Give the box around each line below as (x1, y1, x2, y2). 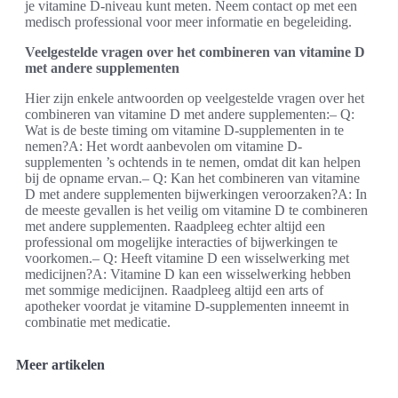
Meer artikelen (16, 357, 105, 373)
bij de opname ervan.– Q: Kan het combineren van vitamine (25, 171, 360, 187)
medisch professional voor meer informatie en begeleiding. (25, 14, 352, 30)
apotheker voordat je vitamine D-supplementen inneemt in (25, 298, 349, 314)
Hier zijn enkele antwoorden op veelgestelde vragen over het (25, 91, 364, 107)
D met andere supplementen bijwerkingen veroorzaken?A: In (25, 187, 367, 203)
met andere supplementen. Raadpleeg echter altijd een (25, 219, 325, 235)
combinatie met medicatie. (25, 314, 171, 330)
